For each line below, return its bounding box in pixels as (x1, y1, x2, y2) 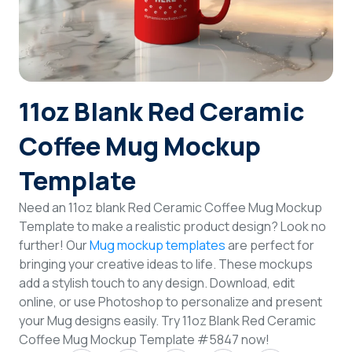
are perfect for (225, 236, 314, 254)
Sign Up (156, 64, 196, 79)
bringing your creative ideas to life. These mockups (19, 255, 313, 273)
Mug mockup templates (90, 236, 225, 254)
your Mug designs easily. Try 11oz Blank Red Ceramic (19, 311, 316, 329)
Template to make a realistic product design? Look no (19, 217, 326, 235)
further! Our (19, 236, 90, 254)
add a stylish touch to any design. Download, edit (19, 273, 295, 291)
